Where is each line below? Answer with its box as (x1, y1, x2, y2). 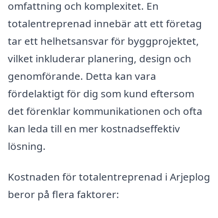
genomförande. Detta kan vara (8, 69, 156, 83)
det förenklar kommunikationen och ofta (8, 104, 202, 118)
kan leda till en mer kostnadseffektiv (8, 121, 180, 135)
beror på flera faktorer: (8, 187, 119, 201)
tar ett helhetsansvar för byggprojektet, (8, 34, 199, 48)
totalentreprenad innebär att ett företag (8, 16, 202, 30)
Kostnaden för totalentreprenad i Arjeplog (8, 170, 210, 184)
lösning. (8, 139, 46, 153)
